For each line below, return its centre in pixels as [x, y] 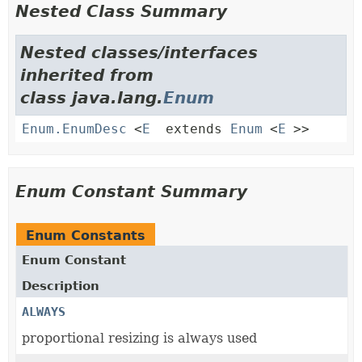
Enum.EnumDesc [74, 129]
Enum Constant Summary [131, 192]
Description [61, 286]
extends [194, 129]
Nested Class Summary [121, 11]
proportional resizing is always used [139, 338]
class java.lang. [92, 98]
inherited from [87, 75]
